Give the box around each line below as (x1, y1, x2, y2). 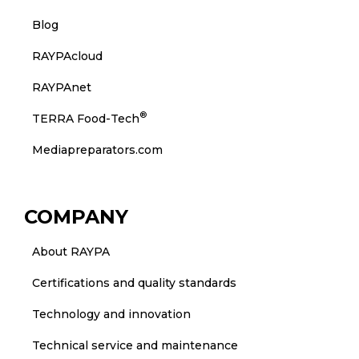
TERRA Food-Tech (31, 111, 139, 126)
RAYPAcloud (31, 48, 103, 63)
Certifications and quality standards (31, 275, 236, 290)
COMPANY (24, 204, 128, 228)
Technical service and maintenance (31, 337, 238, 353)
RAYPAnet (31, 79, 91, 95)
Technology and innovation (31, 306, 191, 321)
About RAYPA (31, 244, 110, 259)
